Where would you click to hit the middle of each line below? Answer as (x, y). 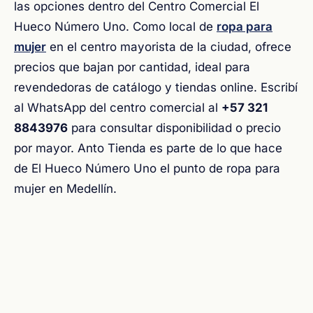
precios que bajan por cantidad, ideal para (132, 67)
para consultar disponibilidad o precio (174, 128)
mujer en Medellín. (65, 189)
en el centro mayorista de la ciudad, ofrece (169, 47)
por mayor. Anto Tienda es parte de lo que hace (148, 148)
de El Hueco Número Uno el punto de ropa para (147, 168)
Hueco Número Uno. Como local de (115, 27)
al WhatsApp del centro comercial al (118, 108)
